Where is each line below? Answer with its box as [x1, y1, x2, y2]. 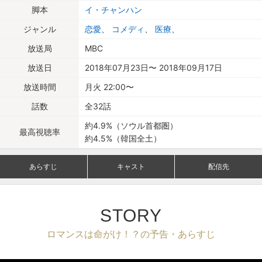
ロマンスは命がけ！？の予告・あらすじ [47, 228, 215, 240]
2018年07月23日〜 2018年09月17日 [85, 63, 222, 73]
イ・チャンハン [85, 5, 142, 15]
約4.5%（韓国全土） [85, 133, 161, 143]
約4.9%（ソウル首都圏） [85, 120, 178, 130]
